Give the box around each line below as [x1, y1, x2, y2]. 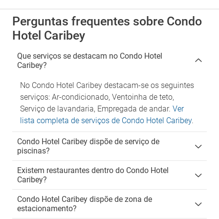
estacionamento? [17, 204, 77, 213]
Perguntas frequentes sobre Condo [12, 14, 202, 28]
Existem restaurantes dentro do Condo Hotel [17, 166, 169, 175]
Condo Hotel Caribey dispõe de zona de [17, 195, 152, 204]
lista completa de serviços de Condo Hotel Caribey [20, 116, 192, 125]
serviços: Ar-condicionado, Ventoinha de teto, [20, 92, 174, 102]
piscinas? [17, 146, 50, 155]
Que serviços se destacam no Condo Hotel [17, 51, 162, 61]
